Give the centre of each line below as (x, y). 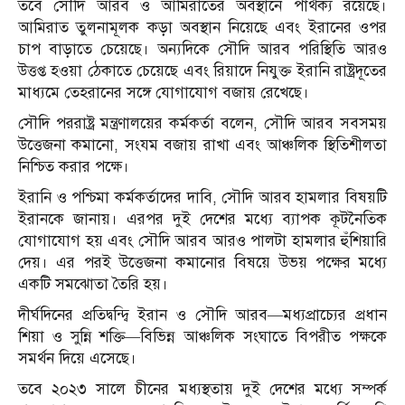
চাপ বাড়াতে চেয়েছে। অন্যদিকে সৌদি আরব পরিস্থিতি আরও (202, 50)
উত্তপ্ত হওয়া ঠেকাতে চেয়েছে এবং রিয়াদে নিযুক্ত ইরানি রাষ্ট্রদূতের (202, 71)
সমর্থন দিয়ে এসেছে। (77, 359)
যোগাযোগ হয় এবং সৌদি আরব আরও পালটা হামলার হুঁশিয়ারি (202, 241)
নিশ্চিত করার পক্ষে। (74, 167)
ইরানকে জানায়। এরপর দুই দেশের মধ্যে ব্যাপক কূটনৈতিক (202, 220)
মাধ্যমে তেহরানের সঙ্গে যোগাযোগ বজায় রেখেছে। (164, 93)
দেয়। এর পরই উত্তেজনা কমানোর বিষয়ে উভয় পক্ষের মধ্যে (202, 263)
